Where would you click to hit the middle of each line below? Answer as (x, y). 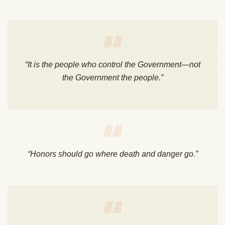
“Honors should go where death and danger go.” (113, 154)
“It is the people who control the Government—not (113, 65)
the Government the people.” (113, 78)
